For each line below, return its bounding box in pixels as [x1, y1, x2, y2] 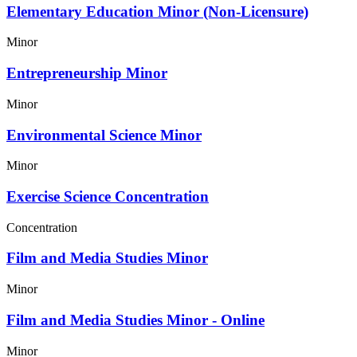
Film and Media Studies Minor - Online [6, 311, 265, 328]
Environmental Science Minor [6, 126, 202, 143]
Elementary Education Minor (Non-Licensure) [6, 2, 308, 20]
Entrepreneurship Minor [6, 65, 167, 82]
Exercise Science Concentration [6, 187, 209, 205]
